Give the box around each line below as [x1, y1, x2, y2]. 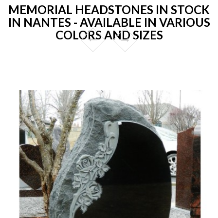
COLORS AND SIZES [55, 27, 163, 42]
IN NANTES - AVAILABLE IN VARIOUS [8, 15, 210, 29]
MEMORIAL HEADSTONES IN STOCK [8, 2, 210, 17]
